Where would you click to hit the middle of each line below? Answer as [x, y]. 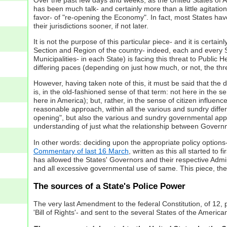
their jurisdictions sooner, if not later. [91, 26]
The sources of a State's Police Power [109, 186]
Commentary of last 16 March [81, 151]
